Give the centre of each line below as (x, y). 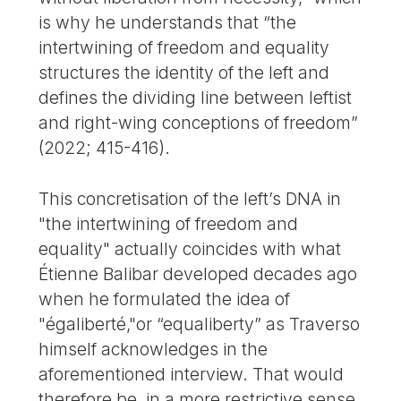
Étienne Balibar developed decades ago (198, 273)
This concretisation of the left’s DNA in (190, 198)
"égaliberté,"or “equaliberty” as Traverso (200, 324)
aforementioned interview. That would (192, 374)
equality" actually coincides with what (190, 248)
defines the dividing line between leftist (196, 97)
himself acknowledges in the (154, 349)
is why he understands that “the (168, 22)
